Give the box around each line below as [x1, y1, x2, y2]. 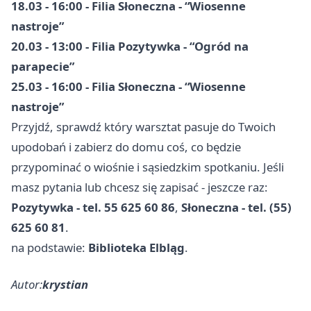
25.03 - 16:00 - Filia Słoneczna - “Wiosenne [11, 78, 246, 94]
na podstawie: [11, 239, 88, 255]
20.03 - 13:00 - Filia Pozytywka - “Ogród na [11, 37, 249, 54]
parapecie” [11, 58, 74, 74]
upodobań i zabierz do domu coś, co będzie [11, 138, 241, 155]
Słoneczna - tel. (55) [181, 199, 292, 215]
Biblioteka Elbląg [88, 239, 185, 255]
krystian [42, 276, 88, 292]
